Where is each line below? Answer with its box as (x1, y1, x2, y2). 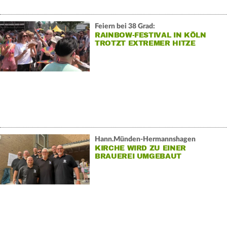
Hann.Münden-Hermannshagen (94, 136, 196, 143)
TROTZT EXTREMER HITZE (94, 39, 196, 48)
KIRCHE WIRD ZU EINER (94, 144, 186, 153)
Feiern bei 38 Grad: (94, 23, 155, 30)
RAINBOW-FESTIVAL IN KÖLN (94, 31, 206, 40)
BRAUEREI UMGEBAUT (94, 152, 182, 161)
